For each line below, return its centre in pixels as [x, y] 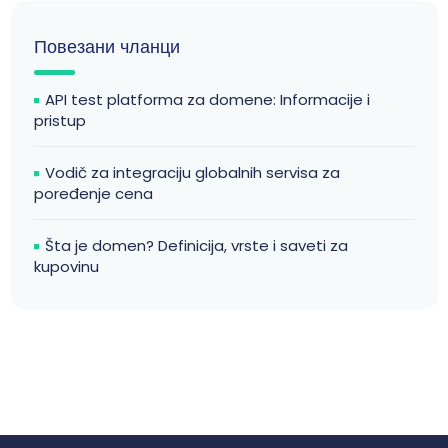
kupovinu [66, 266]
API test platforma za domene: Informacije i [207, 99]
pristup [59, 120]
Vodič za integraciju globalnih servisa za [192, 172]
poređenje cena [93, 193]
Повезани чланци [106, 46]
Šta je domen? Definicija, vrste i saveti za [196, 245]
